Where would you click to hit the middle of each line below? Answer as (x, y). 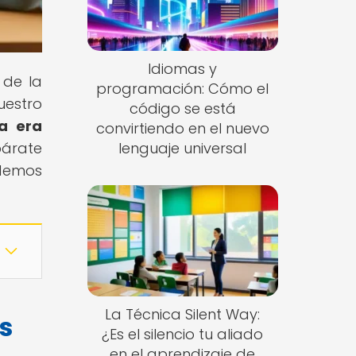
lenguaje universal (183, 149)
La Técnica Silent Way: (183, 314)
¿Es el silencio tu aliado (183, 334)
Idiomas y (183, 69)
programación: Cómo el (183, 89)
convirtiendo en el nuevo (182, 129)
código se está (182, 109)
